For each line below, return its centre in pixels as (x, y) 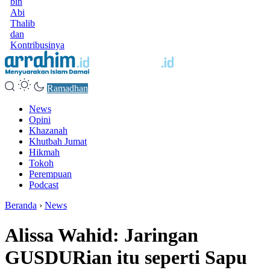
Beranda (21, 206)
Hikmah (44, 152)
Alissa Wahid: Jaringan (102, 235)
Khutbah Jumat (58, 142)
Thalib (23, 23)
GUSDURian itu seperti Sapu (126, 257)
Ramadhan (67, 89)
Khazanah (48, 131)
